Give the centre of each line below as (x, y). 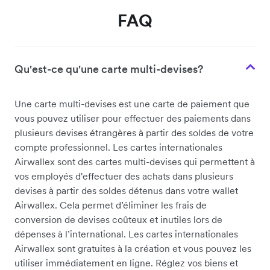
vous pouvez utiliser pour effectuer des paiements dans (133, 118)
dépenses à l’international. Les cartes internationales (126, 234)
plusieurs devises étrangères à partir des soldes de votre (134, 133)
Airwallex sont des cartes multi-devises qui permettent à (135, 162)
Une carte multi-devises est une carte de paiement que (132, 104)
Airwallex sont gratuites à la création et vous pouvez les (133, 249)
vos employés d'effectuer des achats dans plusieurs (124, 176)
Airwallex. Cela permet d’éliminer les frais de (111, 205)
